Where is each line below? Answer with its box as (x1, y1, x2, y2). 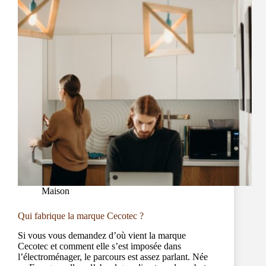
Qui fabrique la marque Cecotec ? (18, 211, 144, 221)
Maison (42, 186, 69, 197)
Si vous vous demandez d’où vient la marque (18, 230, 186, 241)
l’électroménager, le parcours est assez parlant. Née (18, 252, 208, 262)
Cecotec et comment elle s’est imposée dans (18, 241, 181, 252)
